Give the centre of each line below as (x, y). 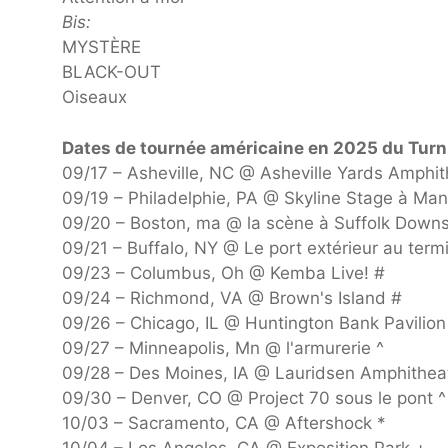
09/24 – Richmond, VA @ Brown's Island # (232, 297)
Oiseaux (94, 97)
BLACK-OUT (111, 72)
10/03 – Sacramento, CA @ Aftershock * (224, 422)
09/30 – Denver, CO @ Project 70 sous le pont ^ (254, 397)
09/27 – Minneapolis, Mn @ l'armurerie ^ (223, 347)
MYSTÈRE (101, 47)
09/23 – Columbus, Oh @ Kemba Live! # (223, 272)
